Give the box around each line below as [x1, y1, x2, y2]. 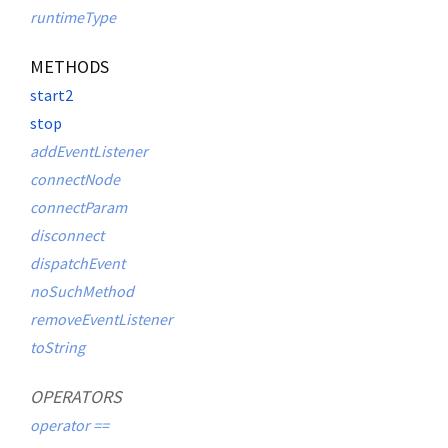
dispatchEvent [30, 253, 125, 273]
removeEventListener [30, 309, 173, 329]
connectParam [30, 197, 127, 217]
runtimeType [30, 7, 116, 27]
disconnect [30, 225, 104, 245]
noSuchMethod [30, 281, 134, 301]
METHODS [30, 55, 109, 78]
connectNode [30, 169, 120, 189]
